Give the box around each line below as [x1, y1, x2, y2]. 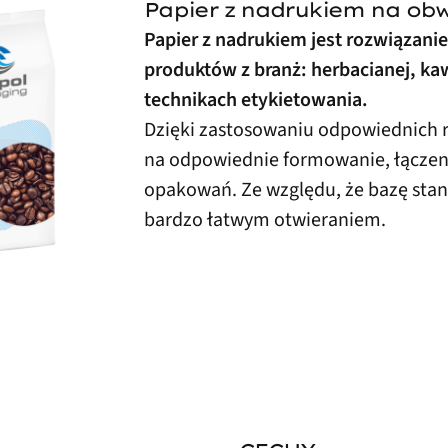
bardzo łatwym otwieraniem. [144, 206, 386, 234]
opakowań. [144, 176, 241, 204]
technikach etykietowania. [144, 86, 368, 114]
